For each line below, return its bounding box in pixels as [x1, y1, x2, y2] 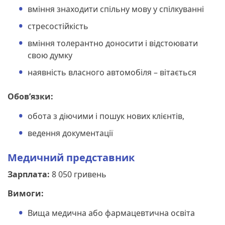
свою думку [28, 49, 72, 61]
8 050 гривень [50, 168, 106, 180]
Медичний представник [8, 150, 135, 164]
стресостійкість [28, 20, 88, 32]
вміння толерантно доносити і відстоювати [28, 37, 198, 49]
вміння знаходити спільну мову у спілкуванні [28, 3, 204, 15]
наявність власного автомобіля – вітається [28, 66, 196, 78]
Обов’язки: [8, 90, 53, 102]
